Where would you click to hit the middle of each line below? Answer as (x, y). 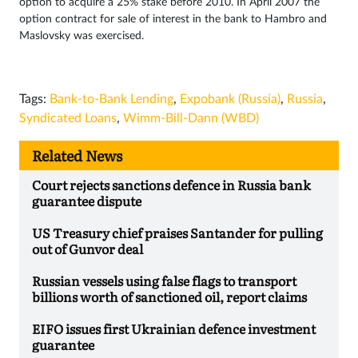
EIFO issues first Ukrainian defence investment (174, 328)
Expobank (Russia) (230, 99)
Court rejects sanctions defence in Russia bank (171, 184)
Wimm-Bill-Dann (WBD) (191, 118)
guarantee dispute (87, 200)
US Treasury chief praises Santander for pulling (177, 232)
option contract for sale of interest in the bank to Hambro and (173, 19)
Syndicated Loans (68, 118)
